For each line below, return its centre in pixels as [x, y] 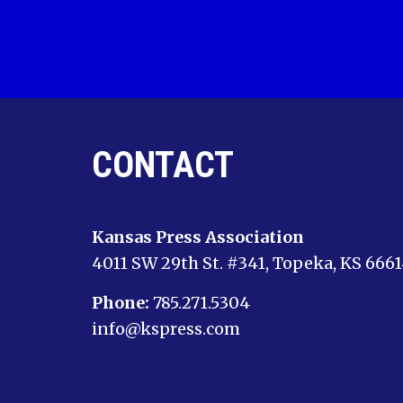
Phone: [121, 302]
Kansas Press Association [198, 237]
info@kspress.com [166, 328]
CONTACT [163, 166]
